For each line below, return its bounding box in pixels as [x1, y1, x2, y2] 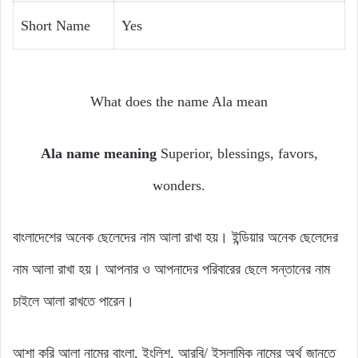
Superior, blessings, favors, [160, 145, 318, 162]
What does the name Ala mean [90, 93, 268, 110]
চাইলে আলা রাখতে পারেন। [13, 293, 134, 310]
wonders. [153, 177, 205, 194]
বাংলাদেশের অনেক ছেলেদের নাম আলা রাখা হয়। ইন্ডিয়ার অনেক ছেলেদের [13, 229, 338, 246]
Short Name [21, 18, 90, 34]
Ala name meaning [40, 145, 161, 162]
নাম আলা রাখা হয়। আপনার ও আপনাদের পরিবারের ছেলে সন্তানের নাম [13, 261, 330, 278]
